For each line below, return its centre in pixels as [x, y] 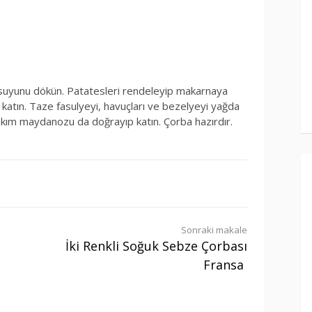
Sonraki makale [214, 229]
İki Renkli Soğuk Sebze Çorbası [156, 245]
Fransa [224, 264]
